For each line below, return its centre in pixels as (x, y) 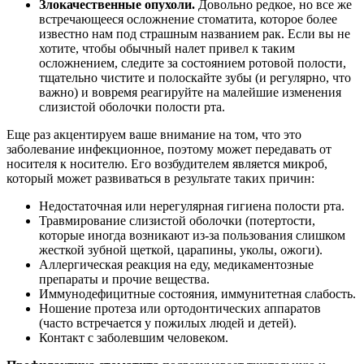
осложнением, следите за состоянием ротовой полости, (193, 63)
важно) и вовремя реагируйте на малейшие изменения (190, 93)
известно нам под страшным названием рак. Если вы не (195, 34)
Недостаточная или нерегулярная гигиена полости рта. (192, 206)
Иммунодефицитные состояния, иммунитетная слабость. (197, 294)
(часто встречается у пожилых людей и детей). (168, 323)
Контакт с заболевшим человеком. (134, 338)
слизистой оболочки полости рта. (132, 107)
